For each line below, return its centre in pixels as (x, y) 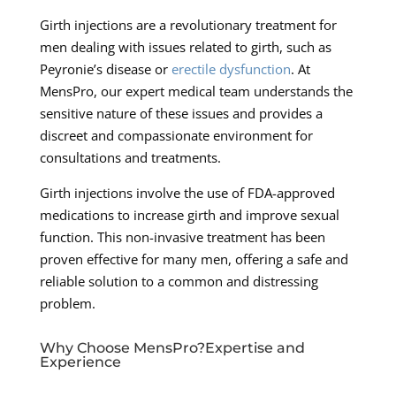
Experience (80, 362)
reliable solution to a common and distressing (179, 281)
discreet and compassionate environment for (176, 135)
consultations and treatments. (130, 157)
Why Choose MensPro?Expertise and (172, 347)
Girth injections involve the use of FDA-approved (187, 192)
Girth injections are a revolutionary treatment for (188, 24)
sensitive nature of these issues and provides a (181, 113)
